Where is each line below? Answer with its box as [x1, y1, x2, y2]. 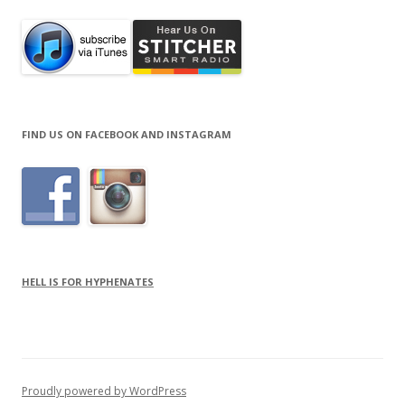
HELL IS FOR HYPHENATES [22, 275, 154, 288]
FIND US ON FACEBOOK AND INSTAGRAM [22, 127, 231, 141]
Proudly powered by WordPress [22, 383, 186, 399]
